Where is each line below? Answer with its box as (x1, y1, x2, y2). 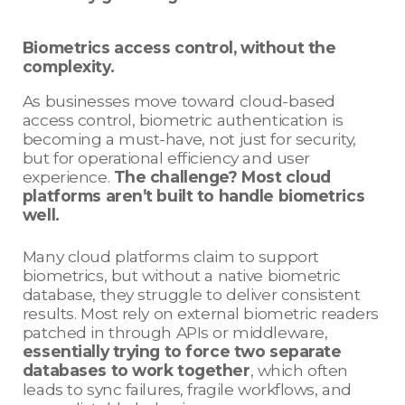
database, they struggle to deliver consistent (22, 285, 361, 305)
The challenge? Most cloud (113, 167, 331, 187)
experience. (22, 167, 114, 187)
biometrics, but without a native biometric (22, 266, 341, 286)
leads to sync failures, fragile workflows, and (22, 380, 352, 400)
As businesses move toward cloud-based (22, 91, 335, 111)
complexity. (22, 57, 118, 77)
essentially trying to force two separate (22, 342, 342, 362)
